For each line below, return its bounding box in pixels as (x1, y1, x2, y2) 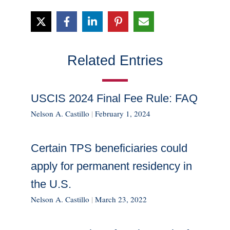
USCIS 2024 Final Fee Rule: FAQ (31, 91, 198, 105)
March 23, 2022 (95, 194, 147, 204)
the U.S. (31, 177, 71, 190)
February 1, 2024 (95, 108, 150, 119)
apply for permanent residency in (31, 159, 192, 172)
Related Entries (67, 52, 163, 68)
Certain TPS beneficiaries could (31, 141, 187, 155)
